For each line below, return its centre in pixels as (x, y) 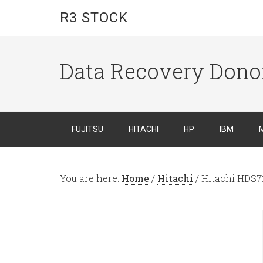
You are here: (91, 178)
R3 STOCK (94, 18)
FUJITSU (87, 129)
